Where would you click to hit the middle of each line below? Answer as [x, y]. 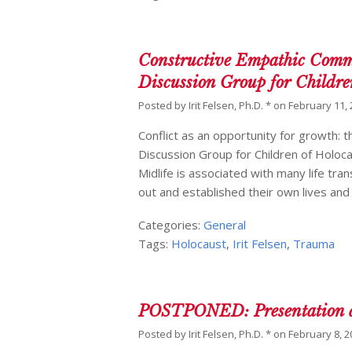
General [225, 225]
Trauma [314, 244]
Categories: [171, 225]
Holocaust [199, 244]
